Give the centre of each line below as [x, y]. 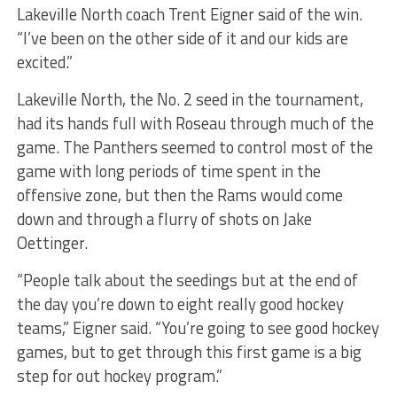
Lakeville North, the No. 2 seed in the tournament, [190, 100]
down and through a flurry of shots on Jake [164, 219]
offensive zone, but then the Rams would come [179, 195]
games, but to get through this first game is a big [189, 352]
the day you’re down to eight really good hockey [180, 304]
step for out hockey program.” [119, 376]
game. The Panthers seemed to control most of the [195, 148]
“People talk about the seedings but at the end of [187, 280]
